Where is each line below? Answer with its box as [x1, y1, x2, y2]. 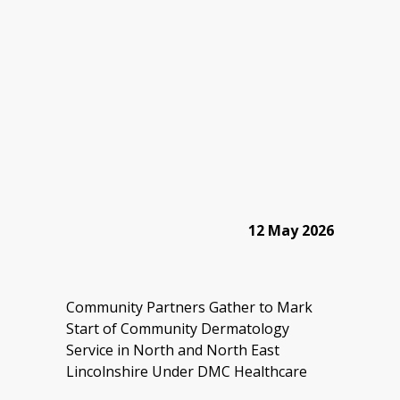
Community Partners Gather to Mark [66, 297, 312, 317]
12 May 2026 [248, 221, 334, 240]
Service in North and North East [66, 340, 279, 360]
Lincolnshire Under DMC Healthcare [66, 362, 307, 381]
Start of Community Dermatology [66, 319, 289, 338]
